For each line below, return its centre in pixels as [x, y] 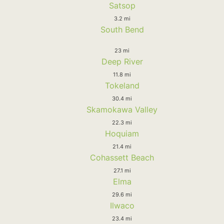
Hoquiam [122, 133]
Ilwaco [122, 205]
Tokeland [122, 85]
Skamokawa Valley [122, 109]
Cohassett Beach [122, 157]
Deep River [122, 61]
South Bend [122, 29]
